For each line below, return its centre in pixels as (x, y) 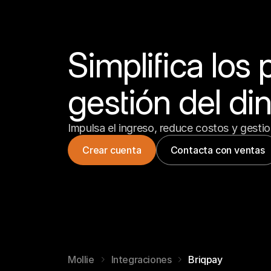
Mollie (81, 260)
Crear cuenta (112, 150)
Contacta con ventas (217, 150)
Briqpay (205, 260)
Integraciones (141, 260)
